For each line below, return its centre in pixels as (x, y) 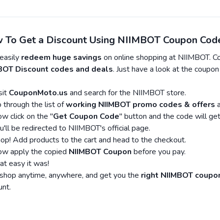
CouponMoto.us (38, 93)
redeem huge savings (61, 57)
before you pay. (159, 152)
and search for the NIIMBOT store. (127, 93)
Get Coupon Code (86, 116)
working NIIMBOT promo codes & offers (140, 105)
